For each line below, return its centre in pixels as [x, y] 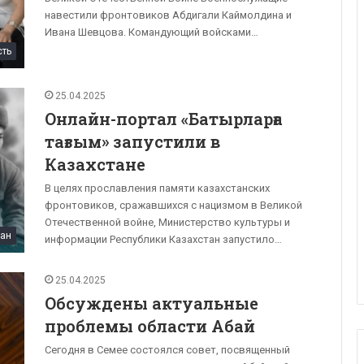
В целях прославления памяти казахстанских [157, 188]
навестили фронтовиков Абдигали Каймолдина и [168, 15]
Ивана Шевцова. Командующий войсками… [152, 32]
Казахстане [95, 165]
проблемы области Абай [150, 326]
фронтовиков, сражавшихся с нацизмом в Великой [173, 206]
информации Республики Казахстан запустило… [163, 240]
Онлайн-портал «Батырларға [164, 119]
